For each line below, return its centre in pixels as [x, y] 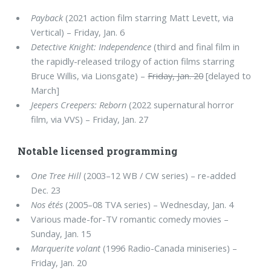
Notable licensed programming [98, 151]
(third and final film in [196, 47]
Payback [47, 18]
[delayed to [227, 76]
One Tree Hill [56, 176]
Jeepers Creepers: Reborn [79, 105]
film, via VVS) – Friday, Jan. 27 [90, 119]
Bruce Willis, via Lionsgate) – [90, 76]
